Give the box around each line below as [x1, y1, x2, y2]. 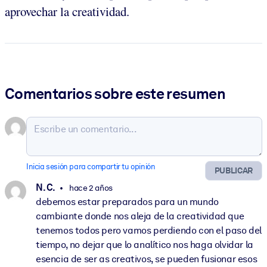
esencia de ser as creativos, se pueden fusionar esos [36, 253, 257, 265]
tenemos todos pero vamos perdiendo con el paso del [36, 225, 262, 237]
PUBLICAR [214, 166, 253, 176]
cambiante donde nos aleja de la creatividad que [36, 210, 244, 222]
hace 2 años [67, 183, 113, 193]
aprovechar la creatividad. [5, 2, 129, 20]
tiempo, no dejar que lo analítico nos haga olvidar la [36, 239, 253, 251]
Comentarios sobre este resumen [5, 84, 226, 103]
